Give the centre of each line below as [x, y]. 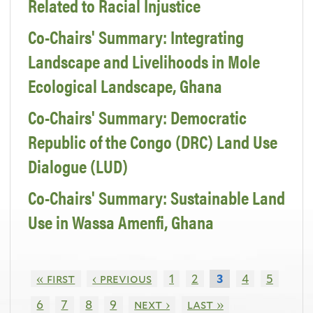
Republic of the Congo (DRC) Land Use [153, 142]
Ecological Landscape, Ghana [125, 86]
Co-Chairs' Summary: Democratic [137, 117]
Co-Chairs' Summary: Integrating [136, 37]
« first [56, 278]
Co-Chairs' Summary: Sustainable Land [156, 198]
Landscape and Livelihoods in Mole [144, 61]
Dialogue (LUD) [78, 166]
